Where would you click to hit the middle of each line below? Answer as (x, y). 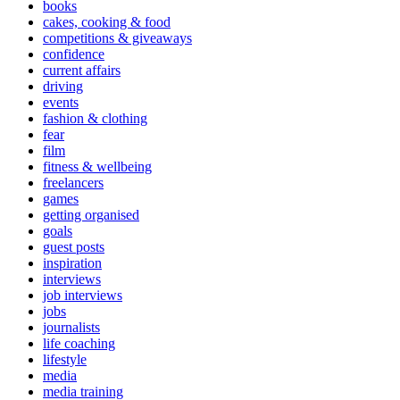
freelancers (73, 183)
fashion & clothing (95, 119)
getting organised (91, 215)
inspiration (72, 263)
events (61, 103)
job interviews (83, 296)
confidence (74, 54)
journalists (71, 328)
